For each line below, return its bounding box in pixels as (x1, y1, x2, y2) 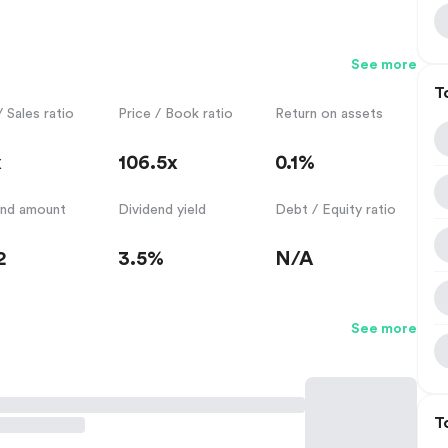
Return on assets (275, 106, 384, 121)
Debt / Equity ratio (275, 202, 397, 217)
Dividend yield (117, 202, 206, 217)
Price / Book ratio (117, 106, 233, 121)
